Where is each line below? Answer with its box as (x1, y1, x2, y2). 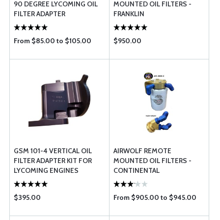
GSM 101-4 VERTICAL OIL (14, 146, 92, 155)
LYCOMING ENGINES (14, 166, 79, 175)
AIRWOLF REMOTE (113, 146, 171, 155)
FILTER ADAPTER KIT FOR (14, 156, 92, 165)
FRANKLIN (113, 9, 144, 18)
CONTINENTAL (113, 166, 160, 175)
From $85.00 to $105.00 (14, 36, 91, 45)
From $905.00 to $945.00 (113, 193, 196, 202)
